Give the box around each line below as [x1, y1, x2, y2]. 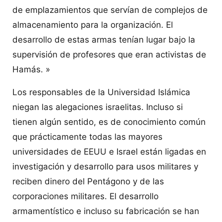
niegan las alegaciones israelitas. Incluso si [12, 102, 183, 112]
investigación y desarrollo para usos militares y [12, 161, 198, 171]
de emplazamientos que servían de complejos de [12, 4, 208, 15]
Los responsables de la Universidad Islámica [12, 87, 190, 97]
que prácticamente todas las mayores [12, 131, 163, 142]
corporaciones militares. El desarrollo [12, 191, 159, 201]
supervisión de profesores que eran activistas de [12, 49, 206, 59]
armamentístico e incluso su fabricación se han [12, 206, 199, 216]
